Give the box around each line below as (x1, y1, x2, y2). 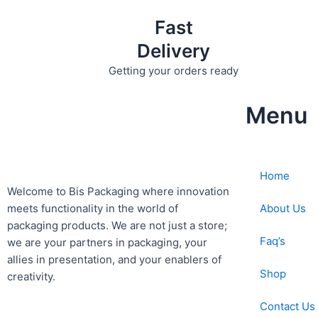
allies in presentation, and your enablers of (7, 253, 221, 267)
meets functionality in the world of (7, 202, 178, 216)
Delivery (137, 39, 210, 62)
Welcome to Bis (7, 185, 87, 199)
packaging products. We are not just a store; (7, 219, 227, 233)
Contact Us (260, 300, 315, 313)
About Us (260, 202, 306, 215)
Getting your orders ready (109, 63, 238, 77)
